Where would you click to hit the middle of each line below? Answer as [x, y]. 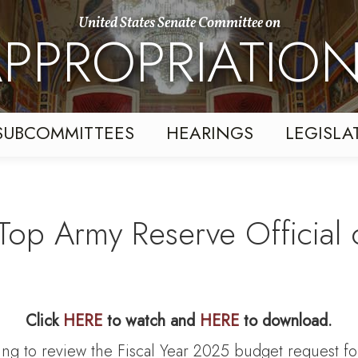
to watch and [151, 321]
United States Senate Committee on [179, 24]
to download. [286, 321]
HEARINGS [210, 133]
